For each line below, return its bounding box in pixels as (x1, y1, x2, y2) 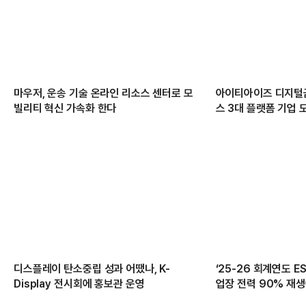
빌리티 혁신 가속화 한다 (14, 102, 117, 115)
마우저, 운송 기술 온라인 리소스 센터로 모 (14, 87, 193, 100)
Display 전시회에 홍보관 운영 (14, 277, 145, 290)
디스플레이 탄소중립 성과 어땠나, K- (14, 262, 171, 275)
